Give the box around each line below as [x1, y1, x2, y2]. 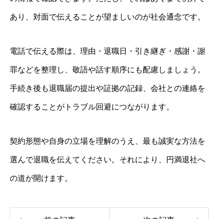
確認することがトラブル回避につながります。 [10, 102, 174, 111]
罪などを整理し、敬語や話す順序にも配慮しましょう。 [10, 65, 205, 74]
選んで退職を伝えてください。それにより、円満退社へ [10, 155, 205, 164]
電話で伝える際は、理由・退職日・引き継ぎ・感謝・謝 [10, 46, 205, 55]
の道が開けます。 [10, 174, 72, 182]
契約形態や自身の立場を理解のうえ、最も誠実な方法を [10, 136, 205, 145]
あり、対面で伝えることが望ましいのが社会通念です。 [10, 12, 205, 21]
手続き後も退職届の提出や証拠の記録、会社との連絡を [10, 84, 205, 92]
